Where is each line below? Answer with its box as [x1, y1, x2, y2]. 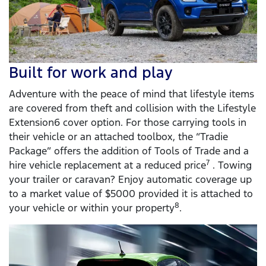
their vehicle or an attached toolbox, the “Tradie [9, 130, 228, 144]
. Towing [210, 159, 252, 172]
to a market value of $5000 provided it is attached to [9, 187, 253, 201]
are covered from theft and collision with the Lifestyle [9, 102, 256, 115]
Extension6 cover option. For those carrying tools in [9, 116, 246, 129]
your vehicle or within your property [9, 201, 175, 215]
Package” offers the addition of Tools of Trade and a [9, 144, 249, 158]
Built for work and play [9, 63, 173, 83]
